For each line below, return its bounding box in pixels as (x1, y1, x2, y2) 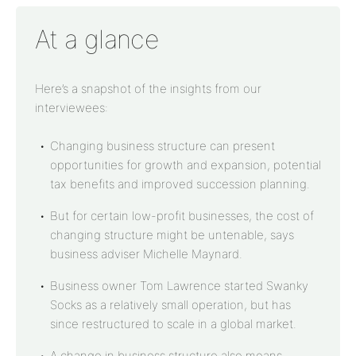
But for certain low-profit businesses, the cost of (50, 208, 314, 223)
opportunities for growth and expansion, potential (50, 157, 321, 172)
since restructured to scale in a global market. (50, 316, 296, 331)
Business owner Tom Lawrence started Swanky (50, 278, 308, 293)
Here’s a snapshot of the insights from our (35, 81, 261, 96)
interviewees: (35, 100, 108, 115)
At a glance (35, 24, 158, 55)
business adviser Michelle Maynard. (50, 246, 242, 261)
